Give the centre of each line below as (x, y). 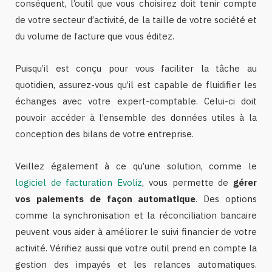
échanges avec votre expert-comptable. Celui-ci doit (136, 101)
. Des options (226, 199)
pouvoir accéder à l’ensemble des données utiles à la (136, 117)
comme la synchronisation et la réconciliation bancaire (136, 215)
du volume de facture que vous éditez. (95, 36)
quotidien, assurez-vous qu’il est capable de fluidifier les (136, 84)
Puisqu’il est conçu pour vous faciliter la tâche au (136, 68)
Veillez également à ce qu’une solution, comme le (136, 166)
